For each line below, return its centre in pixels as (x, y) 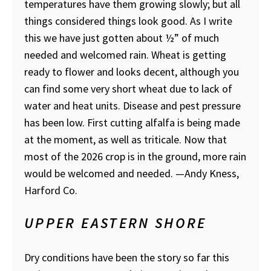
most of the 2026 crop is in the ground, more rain (135, 157)
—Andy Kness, (207, 174)
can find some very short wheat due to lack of (128, 89)
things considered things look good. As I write (128, 21)
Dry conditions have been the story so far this (127, 258)
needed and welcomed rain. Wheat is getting (125, 55)
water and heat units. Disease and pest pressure (132, 106)
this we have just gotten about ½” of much (122, 38)
